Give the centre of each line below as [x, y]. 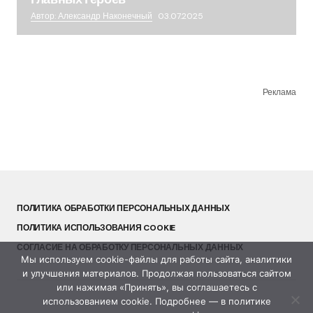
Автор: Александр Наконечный [92, 16]
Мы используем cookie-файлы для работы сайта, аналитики [156, 259]
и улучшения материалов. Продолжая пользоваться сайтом [156, 273]
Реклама [279, 93]
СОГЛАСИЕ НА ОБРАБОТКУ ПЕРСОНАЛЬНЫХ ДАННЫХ [130, 247]
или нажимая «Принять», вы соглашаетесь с [156, 287]
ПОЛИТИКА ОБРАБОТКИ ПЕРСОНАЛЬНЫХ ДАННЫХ [123, 208]
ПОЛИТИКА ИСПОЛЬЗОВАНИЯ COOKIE [96, 227]
